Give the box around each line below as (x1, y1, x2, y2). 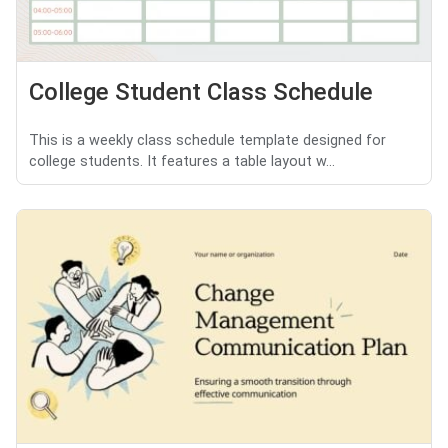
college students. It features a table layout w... (29, 153, 335, 171)
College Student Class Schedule (29, 78, 373, 107)
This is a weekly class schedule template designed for (29, 132, 386, 150)
